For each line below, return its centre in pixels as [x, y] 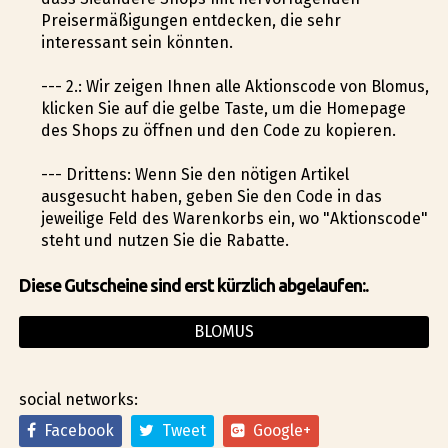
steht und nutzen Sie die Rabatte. [164, 241]
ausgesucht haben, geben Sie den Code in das [211, 197]
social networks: [78, 400]
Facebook [74, 431]
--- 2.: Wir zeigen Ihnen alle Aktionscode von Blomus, [234, 86]
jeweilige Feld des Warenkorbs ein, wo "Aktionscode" [234, 219]
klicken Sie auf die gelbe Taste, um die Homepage [223, 108]
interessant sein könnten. [136, 42]
